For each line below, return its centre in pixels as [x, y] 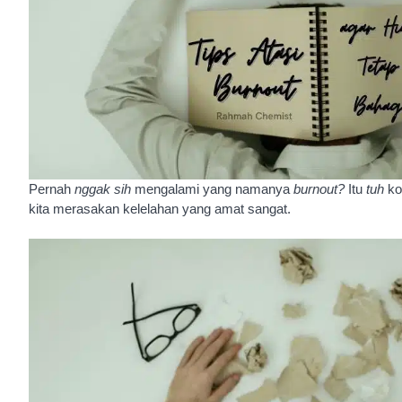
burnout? [321, 188]
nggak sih [105, 188]
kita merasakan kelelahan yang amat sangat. [160, 208]
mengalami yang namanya [214, 188]
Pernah [52, 188]
